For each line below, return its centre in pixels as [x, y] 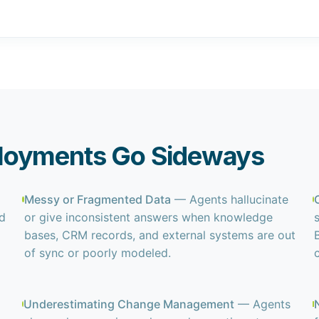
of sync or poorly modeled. [97, 253]
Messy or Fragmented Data [97, 199]
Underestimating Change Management [129, 304]
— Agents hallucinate [229, 199]
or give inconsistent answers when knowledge [148, 217]
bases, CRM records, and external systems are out [159, 235]
